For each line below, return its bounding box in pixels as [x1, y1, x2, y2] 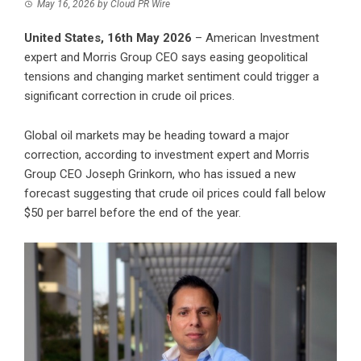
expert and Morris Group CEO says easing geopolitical [24, 50, 308, 65]
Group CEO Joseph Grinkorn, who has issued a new [24, 167, 296, 182]
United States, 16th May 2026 [24, 31, 192, 46]
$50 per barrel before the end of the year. [24, 205, 241, 221]
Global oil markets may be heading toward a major [24, 128, 289, 143]
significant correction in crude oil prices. [24, 89, 234, 104]
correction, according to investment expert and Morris [24, 147, 309, 163]
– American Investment [192, 31, 319, 46]
